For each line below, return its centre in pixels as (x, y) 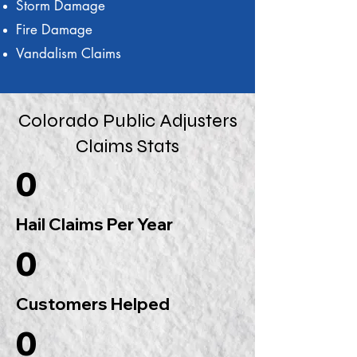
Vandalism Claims (71, 53)
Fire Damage (54, 29)
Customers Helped (93, 304)
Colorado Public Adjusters (127, 121)
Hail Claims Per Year (94, 224)
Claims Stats (127, 146)
